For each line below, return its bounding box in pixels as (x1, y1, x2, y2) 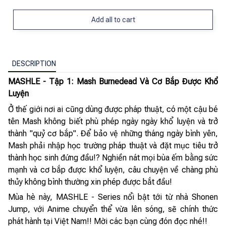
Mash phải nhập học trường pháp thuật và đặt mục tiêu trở (8, 140, 218, 150)
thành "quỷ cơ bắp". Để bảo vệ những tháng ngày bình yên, (8, 128, 218, 138)
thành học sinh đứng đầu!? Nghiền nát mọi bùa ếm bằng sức (8, 152, 218, 162)
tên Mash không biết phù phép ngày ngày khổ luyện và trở (8, 116, 218, 126)
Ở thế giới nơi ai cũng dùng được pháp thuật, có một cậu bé (8, 104, 218, 114)
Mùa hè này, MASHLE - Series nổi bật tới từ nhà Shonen (8, 192, 218, 202)
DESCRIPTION (12, 60, 56, 68)
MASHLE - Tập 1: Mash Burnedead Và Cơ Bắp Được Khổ (8, 77, 218, 87)
